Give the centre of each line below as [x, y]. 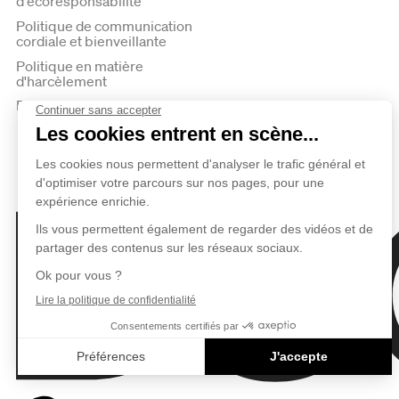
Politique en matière [80, 65]
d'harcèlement [61, 81]
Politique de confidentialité [100, 106]
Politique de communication [104, 25]
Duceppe [39, 387]
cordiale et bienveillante [91, 41]
